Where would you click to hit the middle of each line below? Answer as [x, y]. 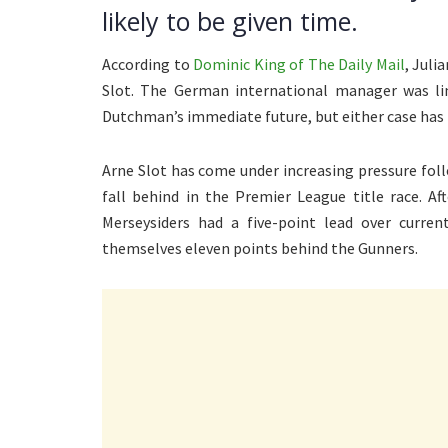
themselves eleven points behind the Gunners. [260, 248]
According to [148, 64]
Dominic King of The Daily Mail [299, 64]
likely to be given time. [230, 20]
